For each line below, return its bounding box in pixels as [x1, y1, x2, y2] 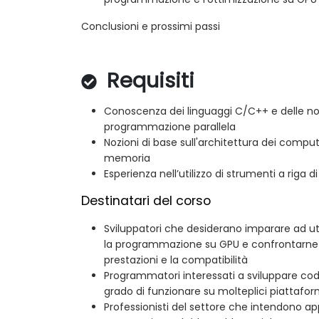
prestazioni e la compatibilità [104, 252, 248, 267]
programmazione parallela [104, 119, 236, 134]
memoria [104, 150, 150, 165]
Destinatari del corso [81, 192, 211, 209]
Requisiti [101, 66, 194, 95]
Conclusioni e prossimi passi [81, 19, 220, 33]
